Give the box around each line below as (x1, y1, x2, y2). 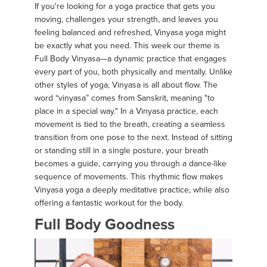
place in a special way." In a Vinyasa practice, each (35, 105, 218, 116)
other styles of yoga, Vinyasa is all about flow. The (35, 79, 218, 90)
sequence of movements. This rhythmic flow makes (35, 171, 223, 182)
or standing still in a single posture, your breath (35, 145, 209, 156)
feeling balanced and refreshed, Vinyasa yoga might (35, 27, 226, 38)
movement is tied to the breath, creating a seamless (35, 119, 225, 129)
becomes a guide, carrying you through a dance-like (35, 158, 226, 169)
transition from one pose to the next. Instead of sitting (35, 132, 232, 142)
